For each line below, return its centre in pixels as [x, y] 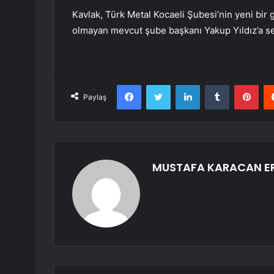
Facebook [159, 85]
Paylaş [95, 97]
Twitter [183, 85]
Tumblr [242, 85]
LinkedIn [215, 85]
